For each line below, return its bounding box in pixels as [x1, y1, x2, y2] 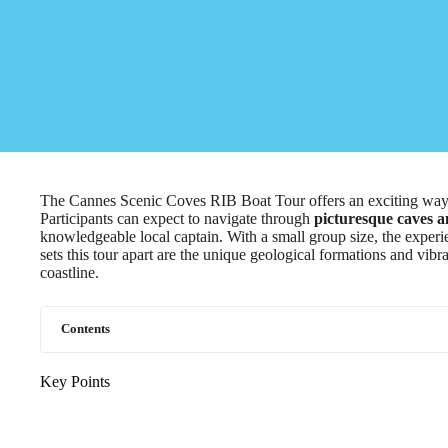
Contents [61, 322, 110, 336]
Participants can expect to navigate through [40, 210, 314, 227]
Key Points [40, 373, 110, 390]
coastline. [40, 264, 99, 281]
